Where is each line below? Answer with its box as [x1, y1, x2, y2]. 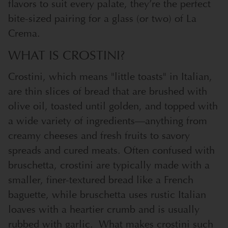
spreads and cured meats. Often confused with [8, 144, 215, 157]
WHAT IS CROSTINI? [8, 48, 125, 64]
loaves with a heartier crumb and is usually [8, 203, 199, 216]
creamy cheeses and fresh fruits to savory [8, 129, 190, 142]
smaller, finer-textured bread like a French [8, 174, 193, 187]
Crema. [8, 26, 40, 40]
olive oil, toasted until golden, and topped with [8, 100, 218, 113]
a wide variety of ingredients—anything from [8, 115, 207, 128]
